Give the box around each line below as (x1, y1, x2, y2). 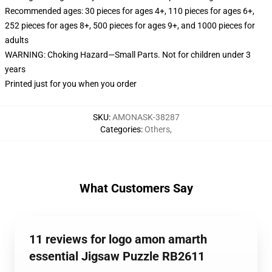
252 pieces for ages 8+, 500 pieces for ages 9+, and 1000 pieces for (5, 21, 255, 30)
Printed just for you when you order (5, 79, 137, 89)
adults (5, 35, 29, 45)
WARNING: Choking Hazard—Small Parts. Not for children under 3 (5, 50, 251, 59)
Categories (100, 124, 141, 134)
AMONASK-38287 (112, 112, 180, 122)
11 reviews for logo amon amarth (29, 232, 207, 246)
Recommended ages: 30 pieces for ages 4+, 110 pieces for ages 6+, (5, 6, 254, 16)
